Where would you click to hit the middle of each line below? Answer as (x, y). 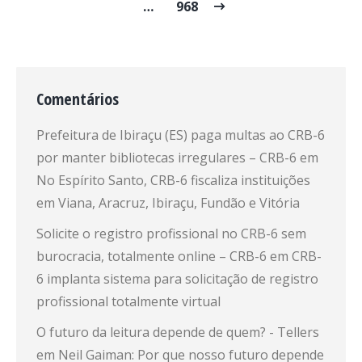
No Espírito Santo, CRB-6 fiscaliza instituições (173, 180)
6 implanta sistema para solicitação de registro (177, 279)
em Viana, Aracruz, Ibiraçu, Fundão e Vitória (168, 203)
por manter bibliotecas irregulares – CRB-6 (166, 158)
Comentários (78, 99)
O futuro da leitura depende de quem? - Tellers (178, 332)
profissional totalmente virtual (128, 301)
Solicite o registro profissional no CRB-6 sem (171, 234)
